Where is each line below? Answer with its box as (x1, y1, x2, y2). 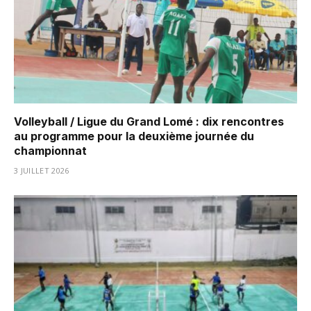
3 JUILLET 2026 (14, 165, 69, 176)
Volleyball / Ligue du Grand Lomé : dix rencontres (14, 114, 284, 128)
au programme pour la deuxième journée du (14, 128, 254, 143)
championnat (14, 143, 87, 158)
